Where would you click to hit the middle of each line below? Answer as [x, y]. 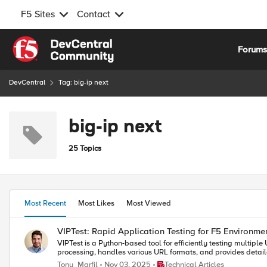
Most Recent [45, 203]
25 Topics [85, 148]
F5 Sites [38, 14]
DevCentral [27, 83]
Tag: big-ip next [83, 83]
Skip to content [51, 43]
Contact [94, 14]
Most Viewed [149, 203]
